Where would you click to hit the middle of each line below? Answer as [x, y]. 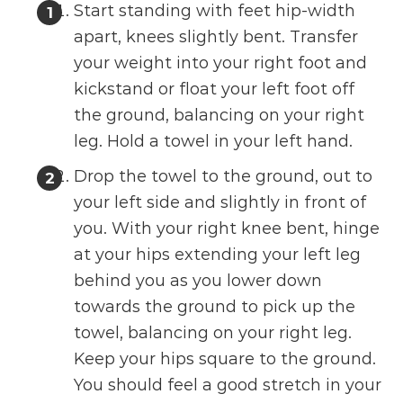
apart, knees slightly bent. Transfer [216, 37]
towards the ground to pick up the [215, 307]
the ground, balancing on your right [219, 116]
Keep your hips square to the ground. [225, 359]
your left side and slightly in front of [220, 203]
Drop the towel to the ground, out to [224, 177]
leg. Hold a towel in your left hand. [214, 142]
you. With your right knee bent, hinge [227, 229]
